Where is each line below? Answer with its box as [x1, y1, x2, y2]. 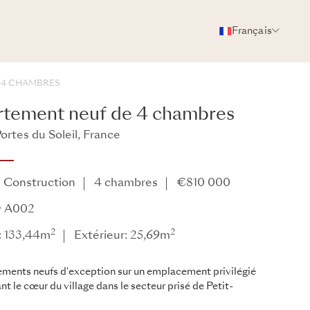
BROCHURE [143, 66, 190, 74]
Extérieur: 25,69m [74, 230, 171, 241]
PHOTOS [84, 66, 120, 74]
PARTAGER [218, 66, 262, 74]
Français [231, 26, 272, 36]
